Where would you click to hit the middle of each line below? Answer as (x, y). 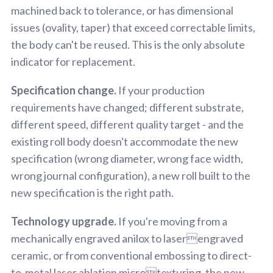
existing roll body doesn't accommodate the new (125, 141)
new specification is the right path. (92, 192)
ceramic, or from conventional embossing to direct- (131, 255)
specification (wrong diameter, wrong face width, (127, 158)
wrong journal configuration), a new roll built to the (131, 175)
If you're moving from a (172, 221)
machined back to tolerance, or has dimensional (122, 10)
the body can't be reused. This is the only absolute (128, 44)
